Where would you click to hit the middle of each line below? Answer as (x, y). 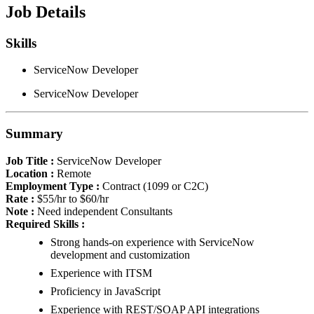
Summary (34, 134)
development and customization (120, 254)
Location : (31, 173)
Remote (74, 173)
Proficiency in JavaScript (105, 291)
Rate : (21, 198)
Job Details (46, 12)
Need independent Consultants (103, 211)
